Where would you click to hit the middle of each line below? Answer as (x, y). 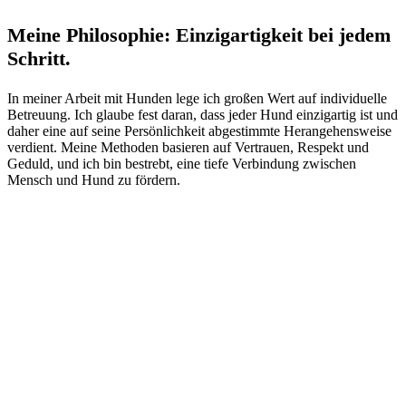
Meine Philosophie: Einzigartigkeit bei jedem (199, 34)
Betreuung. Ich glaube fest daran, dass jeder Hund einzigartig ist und (203, 115)
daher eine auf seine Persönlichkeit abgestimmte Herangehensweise (199, 131)
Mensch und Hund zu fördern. (94, 180)
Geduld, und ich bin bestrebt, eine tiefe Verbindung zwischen (182, 164)
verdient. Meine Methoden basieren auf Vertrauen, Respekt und (188, 148)
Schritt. (39, 58)
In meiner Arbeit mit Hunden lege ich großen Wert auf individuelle (197, 99)
